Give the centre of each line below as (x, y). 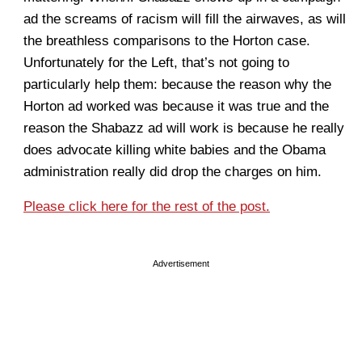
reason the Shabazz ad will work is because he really (184, 128)
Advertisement (181, 263)
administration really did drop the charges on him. (173, 172)
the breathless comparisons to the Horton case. (167, 41)
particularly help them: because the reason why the (177, 84)
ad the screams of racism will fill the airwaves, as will (185, 19)
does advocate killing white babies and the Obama (175, 150)
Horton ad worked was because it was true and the (176, 106)
